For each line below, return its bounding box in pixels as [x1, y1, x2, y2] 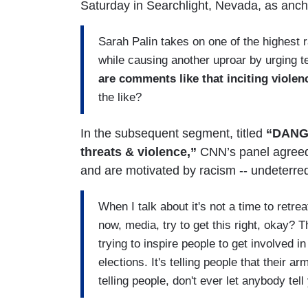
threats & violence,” [80, 144, 197, 159]
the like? [98, 91, 142, 104]
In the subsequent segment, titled [80, 126, 266, 140]
